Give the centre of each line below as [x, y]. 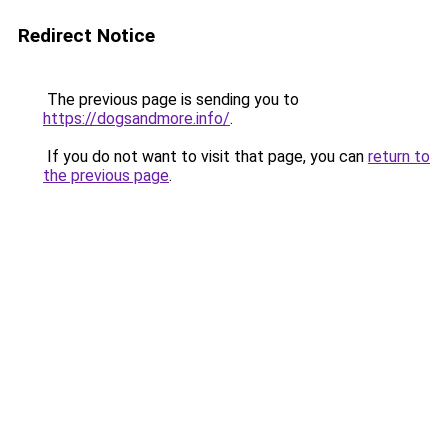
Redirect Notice [86, 35]
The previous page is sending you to [171, 99]
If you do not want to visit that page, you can [205, 156]
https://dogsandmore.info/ [136, 118]
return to [399, 156]
